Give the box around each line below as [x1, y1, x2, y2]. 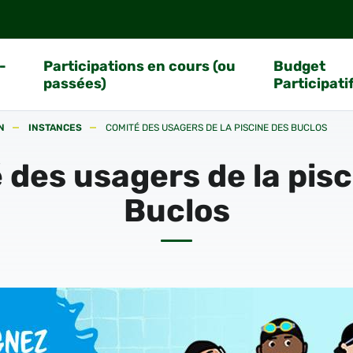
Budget [273, 58, 326, 75]
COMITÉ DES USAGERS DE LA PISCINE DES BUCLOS [106, 122, 327, 133]
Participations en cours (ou [43, 58, 236, 75]
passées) [43, 75, 106, 92]
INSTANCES [28, 122, 82, 133]
